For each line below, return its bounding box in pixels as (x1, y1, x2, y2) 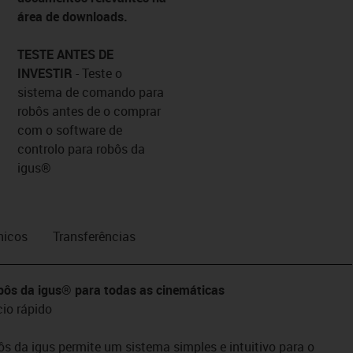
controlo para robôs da (17, 139, 145, 158)
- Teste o (75, 64, 122, 82)
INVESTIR (17, 64, 76, 82)
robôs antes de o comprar (17, 102, 161, 120)
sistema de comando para (17, 83, 164, 101)
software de (55, 121, 122, 139)
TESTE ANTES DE (17, 45, 113, 63)
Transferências (52, 227, 136, 245)
